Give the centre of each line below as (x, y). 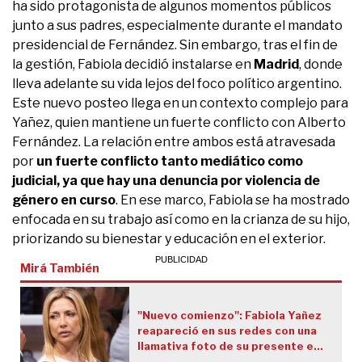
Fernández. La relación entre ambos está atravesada (174, 142)
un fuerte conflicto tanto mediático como (170, 162)
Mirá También (60, 269)
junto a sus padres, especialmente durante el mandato (177, 26)
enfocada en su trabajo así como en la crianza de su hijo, (181, 220)
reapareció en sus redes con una (227, 331)
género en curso (64, 200)
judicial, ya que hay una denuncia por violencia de (166, 181)
